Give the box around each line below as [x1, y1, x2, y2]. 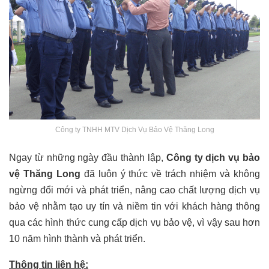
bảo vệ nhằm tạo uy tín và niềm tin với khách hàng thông [9, 201, 260, 212]
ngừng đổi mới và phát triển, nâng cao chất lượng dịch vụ [9, 185, 260, 196]
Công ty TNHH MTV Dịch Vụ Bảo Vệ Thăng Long [55, 125, 214, 134]
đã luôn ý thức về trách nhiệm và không [80, 169, 261, 180]
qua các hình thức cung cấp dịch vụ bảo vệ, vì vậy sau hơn [9, 217, 260, 228]
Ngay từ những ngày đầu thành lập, [9, 153, 166, 163]
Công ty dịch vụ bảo [166, 153, 261, 163]
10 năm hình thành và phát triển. [9, 234, 148, 244]
